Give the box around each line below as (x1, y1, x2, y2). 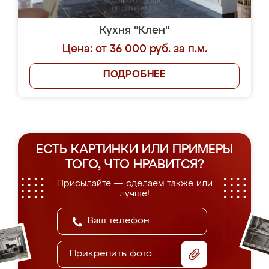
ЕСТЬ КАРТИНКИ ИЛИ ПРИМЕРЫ (36, 144, 233, 156)
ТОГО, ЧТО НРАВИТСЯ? (65, 159, 204, 171)
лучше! (119, 189, 150, 198)
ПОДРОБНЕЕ (103, 70, 166, 80)
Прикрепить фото (70, 249, 152, 259)
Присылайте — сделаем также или (56, 179, 213, 188)
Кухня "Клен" (100, 25, 169, 36)
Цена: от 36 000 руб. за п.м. (62, 44, 207, 55)
